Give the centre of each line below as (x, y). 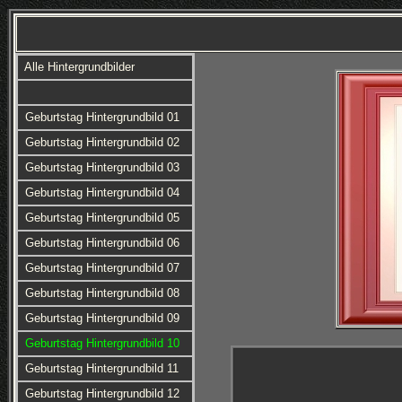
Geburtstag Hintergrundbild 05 (102, 218)
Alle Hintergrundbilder (79, 67)
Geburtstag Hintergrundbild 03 (102, 167)
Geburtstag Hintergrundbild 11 (101, 368)
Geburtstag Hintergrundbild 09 (102, 318)
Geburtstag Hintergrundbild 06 (102, 243)
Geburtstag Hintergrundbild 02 (102, 142)
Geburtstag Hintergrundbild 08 (102, 293)
